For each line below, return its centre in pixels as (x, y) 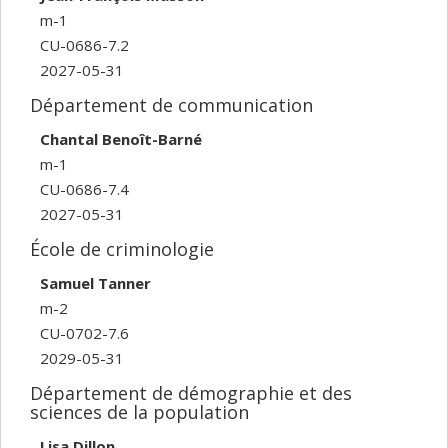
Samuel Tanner (95, 283)
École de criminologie (122, 248)
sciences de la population (139, 411)
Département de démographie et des (191, 392)
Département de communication (171, 104)
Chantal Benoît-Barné (121, 139)
